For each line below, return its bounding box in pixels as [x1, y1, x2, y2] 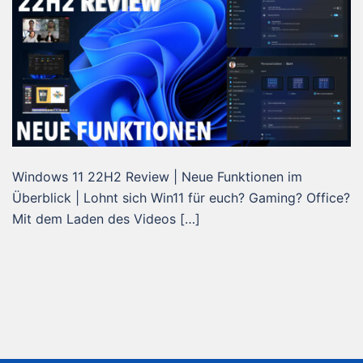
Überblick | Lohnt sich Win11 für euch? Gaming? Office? [12, 189, 350, 206]
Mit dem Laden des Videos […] [12, 210, 200, 227]
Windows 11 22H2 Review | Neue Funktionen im [12, 168, 302, 185]
